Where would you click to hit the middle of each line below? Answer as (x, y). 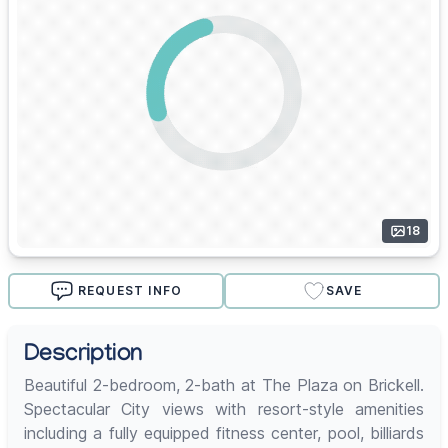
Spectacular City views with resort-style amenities (224, 409)
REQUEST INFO (130, 291)
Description (83, 357)
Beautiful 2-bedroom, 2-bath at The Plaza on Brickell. (224, 385)
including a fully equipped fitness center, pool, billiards (224, 433)
